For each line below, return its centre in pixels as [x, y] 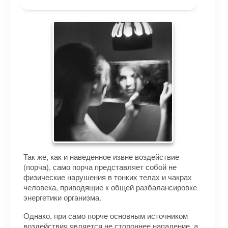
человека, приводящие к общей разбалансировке [110, 187]
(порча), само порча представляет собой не [100, 167]
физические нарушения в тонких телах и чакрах [108, 177]
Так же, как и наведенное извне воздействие [101, 156]
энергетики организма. [62, 197]
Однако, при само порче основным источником [106, 216]
